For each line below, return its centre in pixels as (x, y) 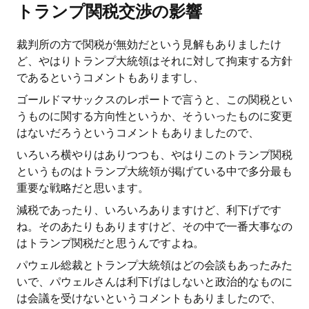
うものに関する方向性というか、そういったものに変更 (154, 116)
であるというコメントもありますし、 (110, 78)
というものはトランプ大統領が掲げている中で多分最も (154, 171)
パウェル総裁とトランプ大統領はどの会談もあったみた (154, 265)
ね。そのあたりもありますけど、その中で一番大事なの (154, 227)
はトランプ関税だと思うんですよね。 (110, 243)
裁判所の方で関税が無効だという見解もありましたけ (149, 44)
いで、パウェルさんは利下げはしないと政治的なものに (154, 282)
